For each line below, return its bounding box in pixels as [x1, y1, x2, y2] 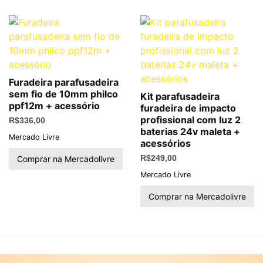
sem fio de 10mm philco [9, 87, 118, 100]
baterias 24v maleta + [140, 125, 240, 137]
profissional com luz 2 [140, 113, 241, 126]
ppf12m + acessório [9, 99, 100, 112]
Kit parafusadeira [140, 90, 220, 102]
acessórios [140, 137, 191, 149]
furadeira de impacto [140, 102, 236, 114]
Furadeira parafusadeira [9, 76, 119, 88]
